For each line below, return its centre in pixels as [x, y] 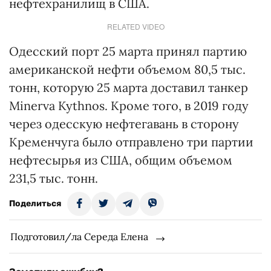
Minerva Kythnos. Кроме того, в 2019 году [129, 106]
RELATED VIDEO [135, 26]
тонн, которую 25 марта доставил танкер [129, 87]
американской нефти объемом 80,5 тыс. [127, 69]
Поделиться [35, 204]
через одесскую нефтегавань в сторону [124, 124]
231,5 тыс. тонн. [54, 178]
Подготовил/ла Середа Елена [79, 237]
